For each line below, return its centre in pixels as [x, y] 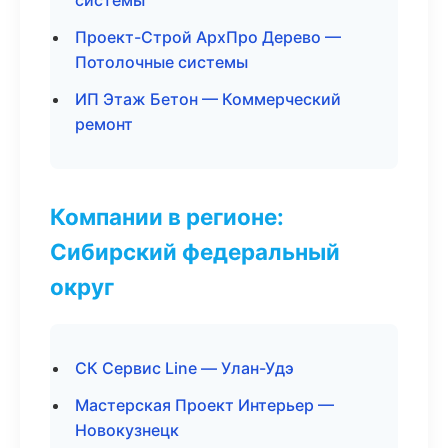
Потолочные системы [161, 62]
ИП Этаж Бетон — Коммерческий [208, 99]
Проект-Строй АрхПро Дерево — [208, 37]
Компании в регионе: [167, 216]
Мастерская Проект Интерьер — [204, 405]
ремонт [104, 124]
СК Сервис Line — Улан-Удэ [184, 368]
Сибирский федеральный [195, 251]
